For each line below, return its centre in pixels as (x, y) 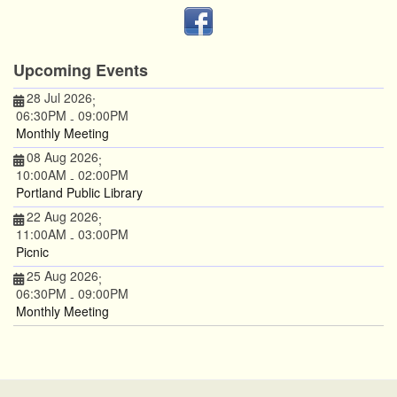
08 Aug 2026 (62, 156)
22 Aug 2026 (62, 216)
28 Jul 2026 (59, 97)
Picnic (32, 251)
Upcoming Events (81, 70)
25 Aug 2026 (62, 275)
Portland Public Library (79, 192)
